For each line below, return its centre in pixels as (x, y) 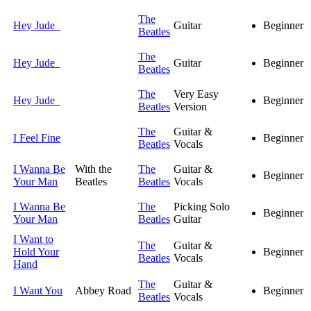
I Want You (38, 291)
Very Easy (196, 94)
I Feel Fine (37, 138)
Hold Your (36, 252)
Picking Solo (202, 207)
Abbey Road (103, 291)
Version (190, 107)
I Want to (33, 239)
